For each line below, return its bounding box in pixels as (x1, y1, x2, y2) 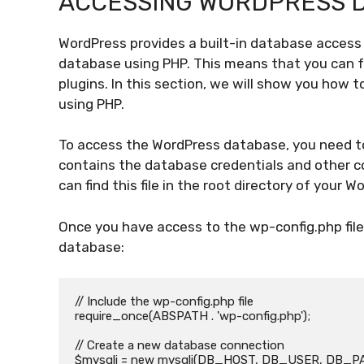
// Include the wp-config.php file (75, 294, 253, 310)
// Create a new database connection (75, 338, 284, 353)
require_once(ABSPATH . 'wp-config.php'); (75, 309, 310, 324)
